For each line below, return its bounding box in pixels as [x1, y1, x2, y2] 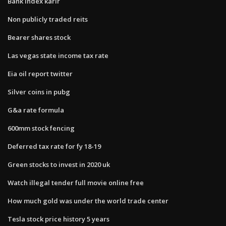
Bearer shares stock [8, 32, 71, 42]
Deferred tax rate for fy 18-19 [8, 141, 101, 151]
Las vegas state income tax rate [8, 50, 108, 60]
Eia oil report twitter [8, 69, 73, 78]
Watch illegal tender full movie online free [8, 178, 144, 187]
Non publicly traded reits [8, 14, 88, 24]
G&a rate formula [8, 105, 64, 115]
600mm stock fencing [8, 123, 75, 133]
